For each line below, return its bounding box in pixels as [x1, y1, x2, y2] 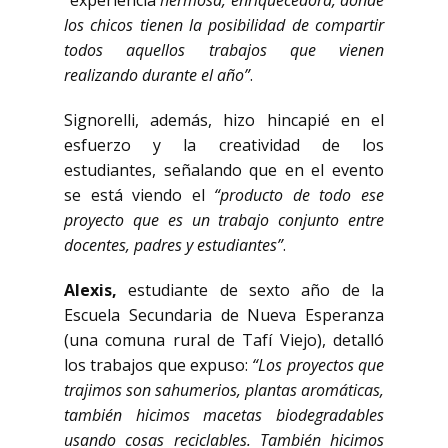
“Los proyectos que [252, 354, 385, 376]
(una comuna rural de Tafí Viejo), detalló [64, 329, 384, 351]
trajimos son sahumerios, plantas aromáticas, [64, 379, 384, 401]
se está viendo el [64, 184, 215, 206]
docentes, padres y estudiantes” [64, 234, 283, 256]
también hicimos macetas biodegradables [64, 404, 384, 426]
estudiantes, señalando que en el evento [64, 159, 384, 181]
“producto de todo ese [214, 184, 385, 206]
